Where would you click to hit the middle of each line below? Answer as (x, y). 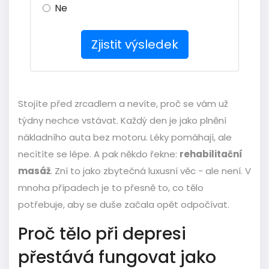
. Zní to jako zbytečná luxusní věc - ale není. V (151, 171)
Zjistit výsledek (134, 45)
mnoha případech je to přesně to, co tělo (111, 188)
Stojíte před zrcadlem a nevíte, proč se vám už (123, 104)
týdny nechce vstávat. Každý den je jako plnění (122, 121)
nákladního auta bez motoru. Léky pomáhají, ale (125, 138)
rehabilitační (211, 154)
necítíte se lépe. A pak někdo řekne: (99, 154)
